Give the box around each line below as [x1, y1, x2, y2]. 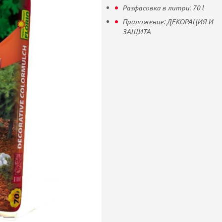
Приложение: [122, 17, 166, 26]
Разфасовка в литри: [122, 3, 192, 12]
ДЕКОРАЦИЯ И [166, 17, 213, 26]
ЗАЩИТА [122, 27, 151, 36]
